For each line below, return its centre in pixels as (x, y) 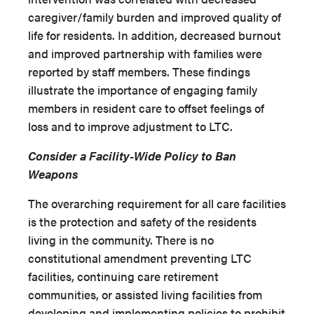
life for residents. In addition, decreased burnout (155, 35)
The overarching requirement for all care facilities (157, 204)
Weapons (53, 174)
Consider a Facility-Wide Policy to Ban (132, 156)
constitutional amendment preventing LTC (140, 258)
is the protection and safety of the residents (142, 222)
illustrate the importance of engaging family (143, 90)
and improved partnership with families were (145, 54)
